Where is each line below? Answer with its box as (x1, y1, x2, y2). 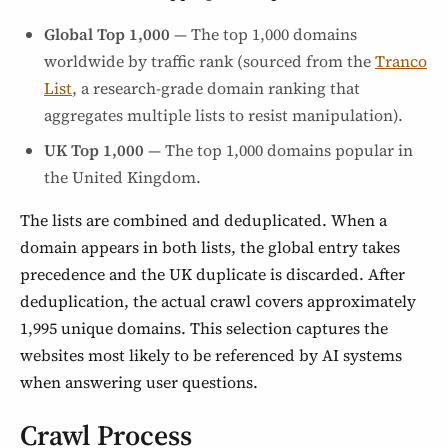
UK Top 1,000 (44, 139, 144, 161)
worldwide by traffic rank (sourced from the (44, 50, 375, 72)
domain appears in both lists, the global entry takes (20, 236, 400, 258)
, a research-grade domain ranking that (72, 77, 360, 99)
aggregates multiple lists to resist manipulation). (44, 104, 403, 126)
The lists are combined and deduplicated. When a (20, 209, 387, 231)
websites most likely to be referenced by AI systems (20, 344, 402, 366)
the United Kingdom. (44, 166, 201, 188)
